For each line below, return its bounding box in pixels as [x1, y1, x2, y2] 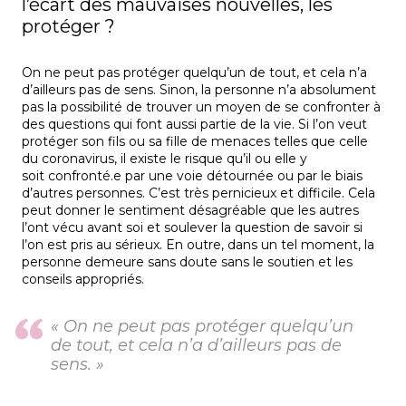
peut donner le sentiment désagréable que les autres [22, 202, 359, 219]
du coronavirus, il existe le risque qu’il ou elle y [22, 150, 307, 168]
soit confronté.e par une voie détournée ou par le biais [22, 168, 362, 185]
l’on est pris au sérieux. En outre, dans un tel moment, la [22, 237, 374, 254]
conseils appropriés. [22, 271, 144, 288]
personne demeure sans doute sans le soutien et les [22, 254, 353, 271]
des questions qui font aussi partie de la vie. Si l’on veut [22, 116, 367, 133]
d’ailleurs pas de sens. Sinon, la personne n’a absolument [22, 82, 376, 99]
